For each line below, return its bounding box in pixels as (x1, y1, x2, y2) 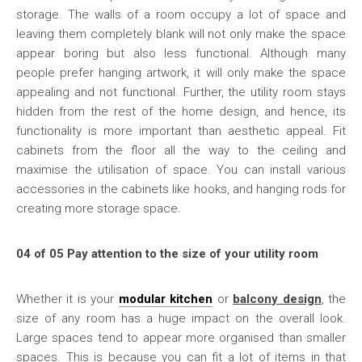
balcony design (233, 292, 322, 306)
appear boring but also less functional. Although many (16, 46, 346, 61)
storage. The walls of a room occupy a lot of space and (16, 7, 346, 22)
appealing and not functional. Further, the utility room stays (16, 85, 346, 99)
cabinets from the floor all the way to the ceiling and (16, 143, 346, 158)
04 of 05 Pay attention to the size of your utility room (16, 246, 318, 261)
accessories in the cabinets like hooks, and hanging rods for (16, 182, 346, 196)
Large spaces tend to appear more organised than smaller (16, 330, 346, 345)
